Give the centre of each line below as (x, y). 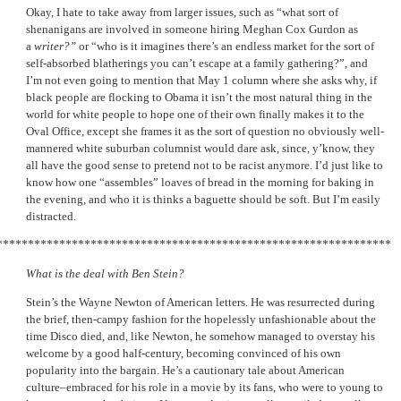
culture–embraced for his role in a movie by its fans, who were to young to (205, 388)
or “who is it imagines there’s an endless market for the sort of (225, 46)
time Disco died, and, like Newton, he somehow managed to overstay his (200, 337)
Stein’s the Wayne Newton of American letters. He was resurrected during (200, 303)
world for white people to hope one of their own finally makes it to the (195, 114)
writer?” (55, 46)
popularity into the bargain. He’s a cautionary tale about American (185, 371)
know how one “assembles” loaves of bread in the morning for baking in (200, 182)
